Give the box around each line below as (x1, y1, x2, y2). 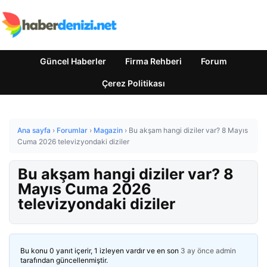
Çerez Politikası (102, 78, 165, 88)
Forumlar (57, 126, 88, 135)
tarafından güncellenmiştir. (20, 256, 108, 265)
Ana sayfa (17, 126, 51, 135)
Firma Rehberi (125, 56, 182, 66)
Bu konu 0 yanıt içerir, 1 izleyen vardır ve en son (20, 246, 181, 255)
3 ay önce (181, 246, 214, 255)
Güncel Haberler (40, 56, 106, 66)
